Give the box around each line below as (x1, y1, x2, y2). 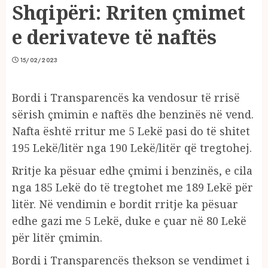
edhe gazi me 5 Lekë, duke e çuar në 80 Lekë (12, 213, 246, 228)
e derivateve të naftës (12, 23, 217, 50)
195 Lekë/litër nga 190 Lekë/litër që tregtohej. (12, 140, 252, 155)
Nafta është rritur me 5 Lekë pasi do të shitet (12, 123, 250, 138)
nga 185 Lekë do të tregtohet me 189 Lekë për (12, 179, 253, 194)
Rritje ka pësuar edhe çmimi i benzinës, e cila (12, 163, 252, 178)
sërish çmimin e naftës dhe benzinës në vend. (12, 106, 254, 121)
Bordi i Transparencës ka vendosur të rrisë (12, 90, 240, 105)
